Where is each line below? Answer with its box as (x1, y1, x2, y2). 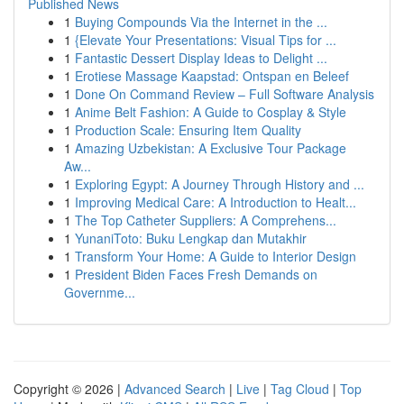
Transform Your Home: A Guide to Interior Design (75, 247, 356, 265)
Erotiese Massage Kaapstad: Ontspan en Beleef (75, 67, 349, 85)
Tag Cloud (271, 380, 329, 398)
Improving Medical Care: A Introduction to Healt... (75, 193, 356, 211)
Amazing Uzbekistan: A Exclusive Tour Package (75, 139, 346, 157)
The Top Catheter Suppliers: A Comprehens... (75, 211, 336, 229)
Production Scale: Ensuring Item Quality (75, 121, 301, 139)
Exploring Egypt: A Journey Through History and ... (75, 175, 364, 193)
